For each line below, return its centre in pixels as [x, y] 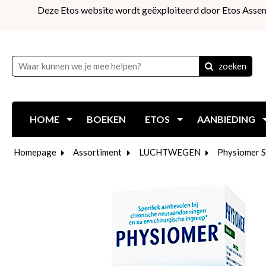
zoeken [232, 66]
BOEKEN [106, 119]
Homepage [35, 152]
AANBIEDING [226, 119]
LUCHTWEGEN [170, 152]
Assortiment [97, 152]
